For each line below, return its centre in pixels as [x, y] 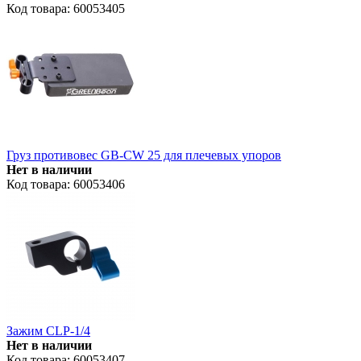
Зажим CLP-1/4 [48, 330]
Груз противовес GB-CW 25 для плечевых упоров [144, 155]
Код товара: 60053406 [66, 184]
